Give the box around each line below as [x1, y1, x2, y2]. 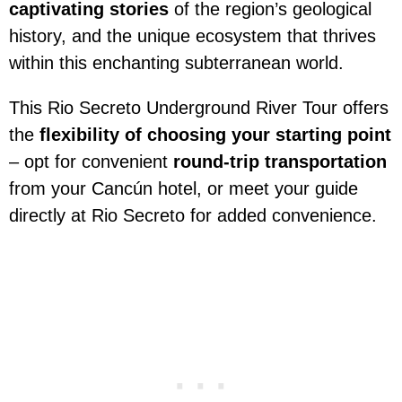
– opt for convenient [9, 152, 173, 172]
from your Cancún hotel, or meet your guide [9, 179, 358, 199]
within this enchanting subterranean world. [9, 53, 344, 74]
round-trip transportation [173, 152, 387, 172]
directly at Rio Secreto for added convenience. [9, 205, 377, 226]
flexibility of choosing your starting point [39, 125, 391, 145]
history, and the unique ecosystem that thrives [9, 26, 376, 47]
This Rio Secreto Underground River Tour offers [9, 98, 389, 118]
